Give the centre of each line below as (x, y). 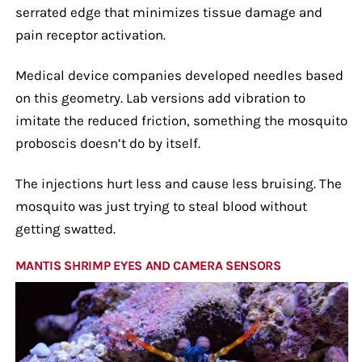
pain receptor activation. (90, 34)
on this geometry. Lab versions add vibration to (160, 97)
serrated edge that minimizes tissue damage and (168, 12)
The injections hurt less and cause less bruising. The (178, 183)
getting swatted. (65, 228)
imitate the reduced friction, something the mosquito (181, 120)
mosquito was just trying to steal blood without (161, 206)
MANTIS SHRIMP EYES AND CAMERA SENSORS (148, 265)
